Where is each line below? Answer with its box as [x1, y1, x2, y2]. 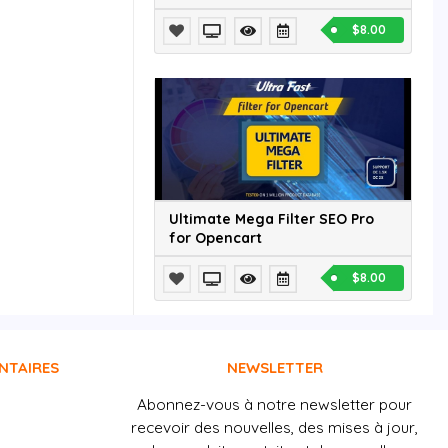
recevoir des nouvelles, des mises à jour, [131, 417, 419, 437]
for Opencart [169, 228, 262, 247]
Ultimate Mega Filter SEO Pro [169, 209, 374, 228]
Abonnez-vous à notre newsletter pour [137, 394, 413, 414]
